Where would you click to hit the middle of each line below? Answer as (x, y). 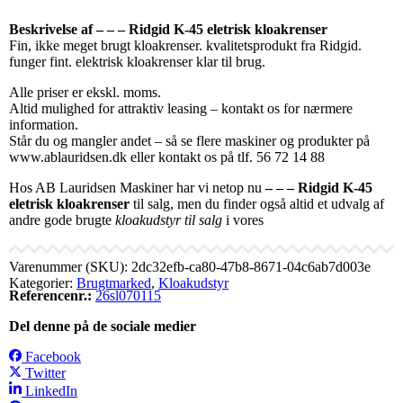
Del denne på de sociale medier (103, 326)
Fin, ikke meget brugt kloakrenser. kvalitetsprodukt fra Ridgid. (185, 45)
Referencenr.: (50, 295)
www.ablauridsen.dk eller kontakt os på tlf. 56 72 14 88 (167, 157)
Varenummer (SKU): (70, 266)
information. (44, 124)
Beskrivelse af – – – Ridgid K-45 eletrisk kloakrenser (168, 29)
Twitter (45, 372)
